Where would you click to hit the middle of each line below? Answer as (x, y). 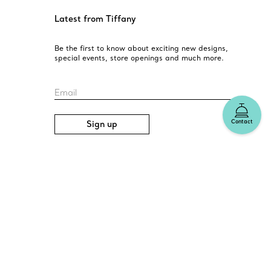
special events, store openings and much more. (139, 57)
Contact (242, 121)
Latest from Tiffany (95, 18)
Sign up (102, 124)
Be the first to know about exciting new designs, (141, 48)
